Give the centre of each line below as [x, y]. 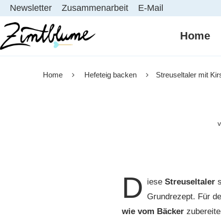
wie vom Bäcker [153, 211]
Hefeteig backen [110, 75]
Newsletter [31, 8]
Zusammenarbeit [95, 8]
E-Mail [151, 8]
